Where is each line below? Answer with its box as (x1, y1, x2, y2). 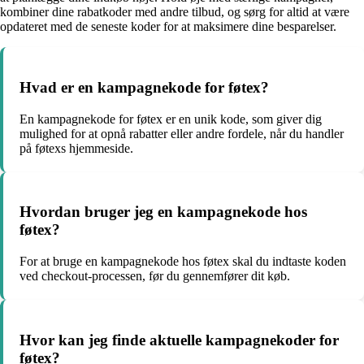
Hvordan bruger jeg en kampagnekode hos (19, 203, 307, 221)
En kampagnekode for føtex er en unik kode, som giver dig (19, 111, 322, 126)
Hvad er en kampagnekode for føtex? (19, 78, 269, 96)
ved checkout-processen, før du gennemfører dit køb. (19, 269, 290, 284)
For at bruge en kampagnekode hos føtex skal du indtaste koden (19, 254, 346, 269)
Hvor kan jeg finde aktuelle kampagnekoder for (19, 331, 339, 349)
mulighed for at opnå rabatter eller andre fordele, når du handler (19, 126, 344, 141)
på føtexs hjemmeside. (19, 141, 133, 155)
